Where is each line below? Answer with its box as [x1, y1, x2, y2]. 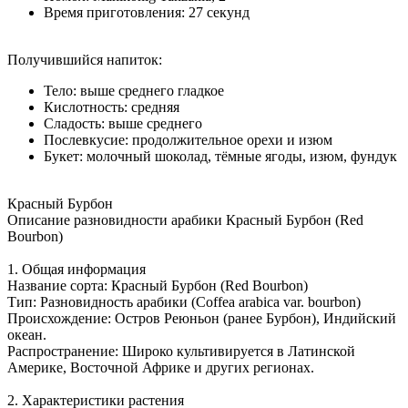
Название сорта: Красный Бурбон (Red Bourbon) [7, 277, 308, 293]
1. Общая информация [7, 260, 146, 277]
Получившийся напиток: [7, 51, 162, 67]
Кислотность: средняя [44, 98, 179, 115]
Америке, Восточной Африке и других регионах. [7, 359, 314, 375]
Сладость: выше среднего [44, 115, 202, 131]
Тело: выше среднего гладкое [44, 82, 224, 98]
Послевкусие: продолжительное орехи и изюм [44, 131, 332, 148]
